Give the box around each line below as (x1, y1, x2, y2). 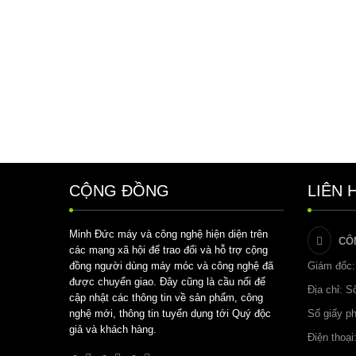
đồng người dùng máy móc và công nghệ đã (69, 260, 273, 272)
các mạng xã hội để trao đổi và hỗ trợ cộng (69, 244, 268, 256)
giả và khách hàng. (69, 323, 157, 335)
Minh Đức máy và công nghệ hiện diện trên (69, 228, 268, 240)
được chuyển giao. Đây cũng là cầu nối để (69, 276, 265, 288)
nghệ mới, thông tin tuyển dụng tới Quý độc (69, 308, 271, 319)
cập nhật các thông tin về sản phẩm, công (69, 292, 263, 304)
